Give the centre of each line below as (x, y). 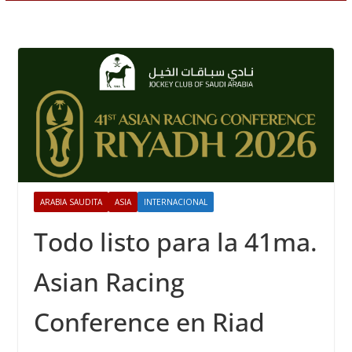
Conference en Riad (149, 322)
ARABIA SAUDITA (71, 202)
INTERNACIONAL (175, 202)
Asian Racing (109, 282)
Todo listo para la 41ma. (175, 242)
